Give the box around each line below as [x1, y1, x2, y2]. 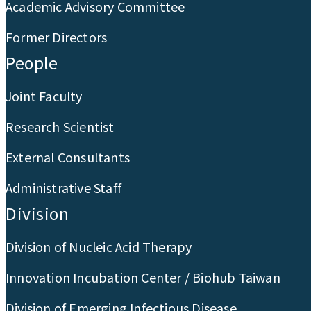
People [6, 51, 58, 75]
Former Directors [6, 28, 108, 47]
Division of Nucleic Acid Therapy [6, 237, 192, 256]
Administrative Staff [6, 178, 121, 197]
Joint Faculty [6, 87, 83, 106]
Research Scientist [6, 117, 115, 136]
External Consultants [6, 148, 130, 167]
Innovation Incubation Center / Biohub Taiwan [6, 268, 280, 287]
